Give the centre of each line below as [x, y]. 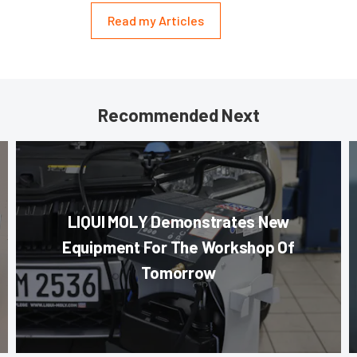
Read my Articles [156, 20]
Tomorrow [178, 272]
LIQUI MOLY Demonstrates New [178, 221]
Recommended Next [178, 114]
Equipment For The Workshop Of [178, 246]
